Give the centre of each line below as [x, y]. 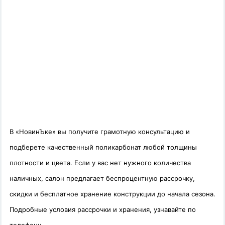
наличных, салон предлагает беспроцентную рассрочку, [102, 179]
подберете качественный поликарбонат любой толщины [103, 147]
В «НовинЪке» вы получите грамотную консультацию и [100, 132]
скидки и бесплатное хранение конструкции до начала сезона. [113, 194]
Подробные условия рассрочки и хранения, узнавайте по [103, 210]
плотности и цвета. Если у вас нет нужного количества [100, 163]
